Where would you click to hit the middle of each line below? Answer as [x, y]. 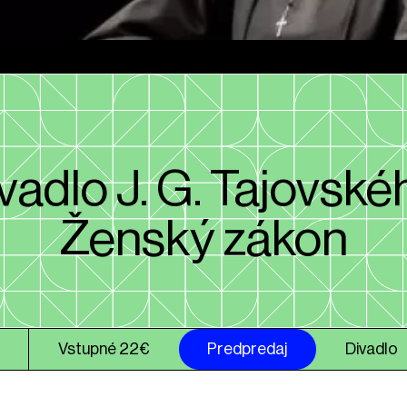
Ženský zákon [203, 239]
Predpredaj [248, 348]
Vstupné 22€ [104, 348]
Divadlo [372, 348]
